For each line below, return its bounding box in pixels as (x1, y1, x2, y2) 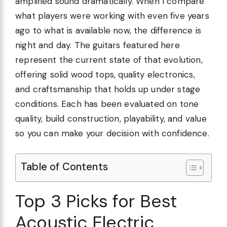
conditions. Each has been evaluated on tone (15, 98, 199, 109)
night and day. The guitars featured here (15, 39, 180, 51)
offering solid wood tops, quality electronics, (15, 68, 195, 80)
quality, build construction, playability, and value (15, 112, 207, 124)
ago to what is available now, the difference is (15, 24, 201, 36)
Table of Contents (21, 160, 108, 174)
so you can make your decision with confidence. (15, 127, 209, 139)
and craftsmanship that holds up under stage (15, 83, 201, 95)
